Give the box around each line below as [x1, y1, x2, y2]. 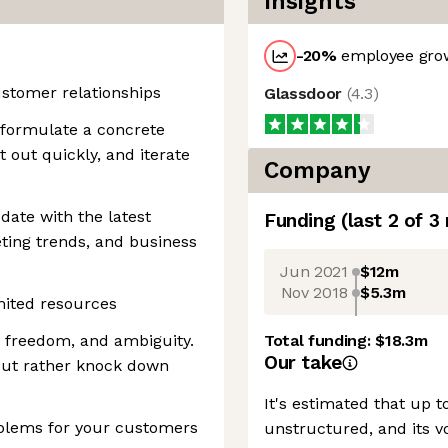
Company [264, 157, 371, 184]
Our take [264, 351, 342, 374]
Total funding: [264, 331, 376, 350]
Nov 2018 [280, 282, 348, 302]
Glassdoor [264, 84, 347, 103]
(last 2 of [340, 209, 429, 232]
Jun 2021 [280, 261, 348, 281]
